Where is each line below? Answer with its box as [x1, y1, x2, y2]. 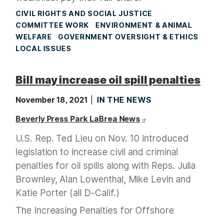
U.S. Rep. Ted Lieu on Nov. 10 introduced [16, 133, 189, 145]
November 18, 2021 [16, 95, 90, 105]
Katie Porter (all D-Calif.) [16, 187, 120, 199]
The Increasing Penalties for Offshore [16, 205, 174, 217]
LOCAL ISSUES [16, 44, 72, 53]
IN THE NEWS [96, 95, 152, 105]
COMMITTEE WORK [16, 21, 89, 30]
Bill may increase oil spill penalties [16, 73, 200, 87]
